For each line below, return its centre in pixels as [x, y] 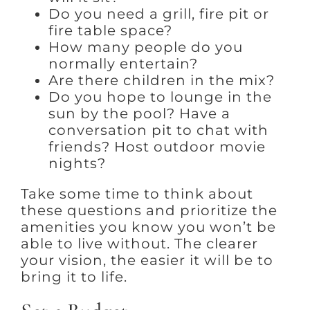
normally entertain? [123, 64]
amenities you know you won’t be [148, 227]
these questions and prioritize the [149, 211]
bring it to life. [74, 277]
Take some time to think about [137, 194]
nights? [77, 164]
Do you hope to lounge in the [160, 97]
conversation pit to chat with [158, 130]
